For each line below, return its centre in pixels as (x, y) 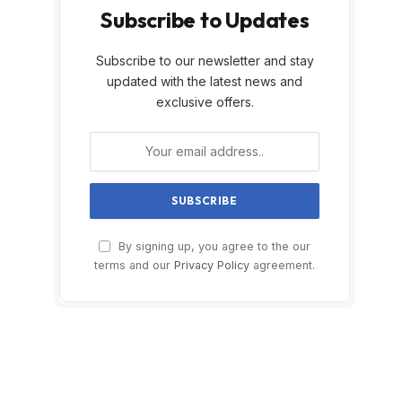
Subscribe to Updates (205, 19)
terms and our (134, 265)
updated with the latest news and (205, 81)
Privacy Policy (212, 265)
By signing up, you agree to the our (213, 246)
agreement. (282, 265)
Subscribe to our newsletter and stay (205, 60)
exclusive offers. (205, 101)
